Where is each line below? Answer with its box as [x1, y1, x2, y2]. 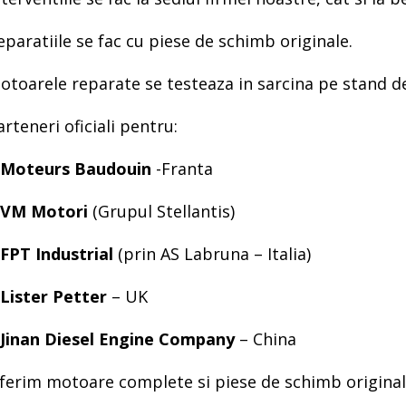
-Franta [155, 158, 213, 179]
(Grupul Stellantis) [92, 200, 235, 222]
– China [238, 328, 296, 350]
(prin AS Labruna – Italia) [117, 243, 311, 265]
